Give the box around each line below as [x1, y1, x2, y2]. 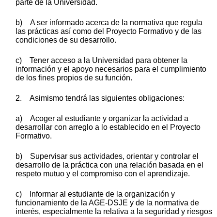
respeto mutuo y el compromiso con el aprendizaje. [15, 169, 190, 178]
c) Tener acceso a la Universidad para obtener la [15, 56, 187, 64]
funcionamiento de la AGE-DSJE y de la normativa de [15, 198, 199, 207]
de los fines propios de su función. [15, 73, 132, 82]
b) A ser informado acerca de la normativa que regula [15, 18, 202, 27]
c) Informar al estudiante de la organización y [15, 189, 175, 198]
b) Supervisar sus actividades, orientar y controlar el [15, 152, 199, 160]
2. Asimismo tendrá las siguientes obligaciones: [15, 93, 185, 102]
